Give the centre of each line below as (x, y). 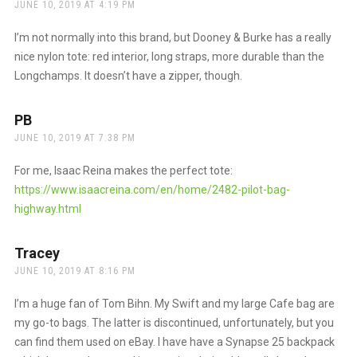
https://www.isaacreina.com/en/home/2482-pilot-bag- (152, 189)
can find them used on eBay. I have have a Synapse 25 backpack (174, 341)
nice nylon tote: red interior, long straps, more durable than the (169, 56)
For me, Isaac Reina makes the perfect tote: (123, 170)
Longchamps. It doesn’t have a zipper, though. (128, 75)
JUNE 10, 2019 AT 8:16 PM (75, 271)
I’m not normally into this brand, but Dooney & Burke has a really (173, 37)
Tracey (37, 253)
